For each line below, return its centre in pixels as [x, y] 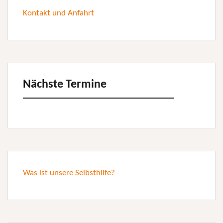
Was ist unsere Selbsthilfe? [69, 173]
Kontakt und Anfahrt [58, 13]
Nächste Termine [65, 85]
